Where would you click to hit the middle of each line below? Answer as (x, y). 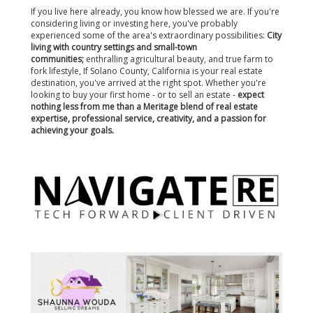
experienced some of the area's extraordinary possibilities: (149, 35)
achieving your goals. (73, 130)
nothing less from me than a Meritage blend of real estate (144, 106)
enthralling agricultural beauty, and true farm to (179, 59)
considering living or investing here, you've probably (134, 23)
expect (251, 94)
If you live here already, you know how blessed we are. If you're (155, 11)
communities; (57, 59)
